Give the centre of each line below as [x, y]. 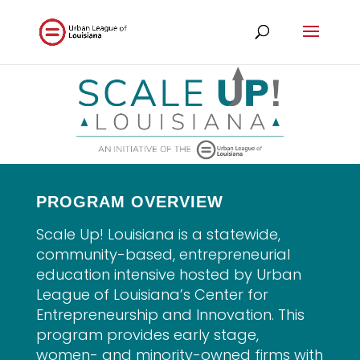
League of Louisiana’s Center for [152, 295]
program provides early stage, [147, 335]
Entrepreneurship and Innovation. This [170, 315]
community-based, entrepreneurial [163, 255]
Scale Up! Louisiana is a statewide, [158, 235]
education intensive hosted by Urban [168, 275]
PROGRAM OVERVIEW [129, 202]
